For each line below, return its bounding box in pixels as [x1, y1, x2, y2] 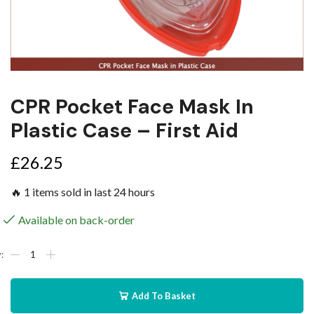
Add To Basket [131, 289, 196, 301]
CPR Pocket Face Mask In [11, 93, 254, 120]
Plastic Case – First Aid [11, 117, 238, 144]
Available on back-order [18, 212, 135, 226]
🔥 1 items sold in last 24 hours [11, 184, 155, 198]
